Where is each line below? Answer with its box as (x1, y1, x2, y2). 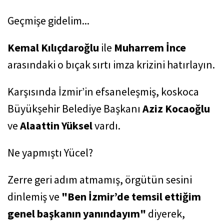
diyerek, (146, 206, 185, 220)
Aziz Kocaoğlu (142, 101, 210, 115)
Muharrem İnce (112, 40, 186, 54)
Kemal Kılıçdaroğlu (7, 40, 99, 54)
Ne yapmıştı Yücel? (7, 145, 93, 159)
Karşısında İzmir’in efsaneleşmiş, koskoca (7, 84, 199, 98)
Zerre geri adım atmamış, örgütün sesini (7, 172, 192, 186)
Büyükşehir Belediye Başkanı (7, 101, 142, 115)
